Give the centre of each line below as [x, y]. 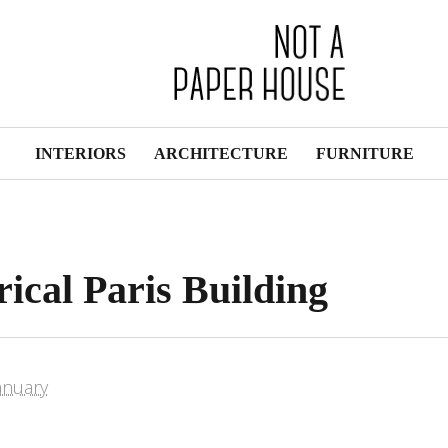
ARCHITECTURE [220, 153]
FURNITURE [364, 153]
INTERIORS [80, 153]
